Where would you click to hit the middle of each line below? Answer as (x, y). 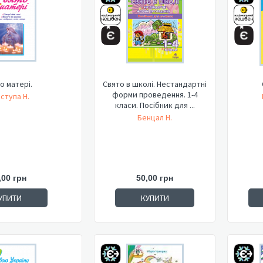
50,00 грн (155, 178)
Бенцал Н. (155, 117)
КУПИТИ (155, 198)
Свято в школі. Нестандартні (155, 84)
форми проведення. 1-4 (155, 95)
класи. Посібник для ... (155, 105)
